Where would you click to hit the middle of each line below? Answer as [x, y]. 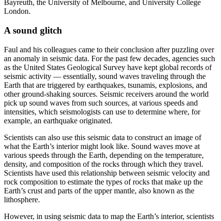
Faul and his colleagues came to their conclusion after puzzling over [109, 49]
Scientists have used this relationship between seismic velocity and [107, 173]
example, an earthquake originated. [58, 120]
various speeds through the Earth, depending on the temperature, [104, 155]
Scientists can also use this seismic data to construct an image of [103, 137]
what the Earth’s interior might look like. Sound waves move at [102, 146]
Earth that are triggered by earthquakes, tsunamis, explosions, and [106, 85]
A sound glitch [33, 30]
